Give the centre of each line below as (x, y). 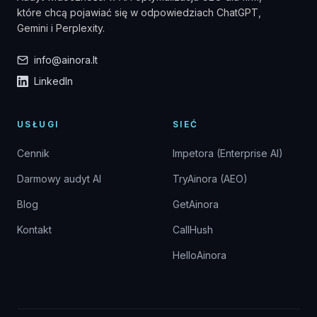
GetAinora (196, 204)
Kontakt (34, 229)
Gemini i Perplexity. (61, 28)
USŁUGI (38, 124)
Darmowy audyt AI (59, 178)
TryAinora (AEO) (210, 178)
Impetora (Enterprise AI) (228, 153)
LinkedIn (53, 81)
